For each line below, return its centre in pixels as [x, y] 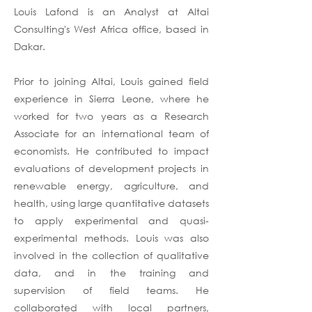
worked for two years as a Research [111, 116]
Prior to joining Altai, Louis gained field [111, 81]
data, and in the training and [111, 273]
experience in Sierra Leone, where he [111, 99]
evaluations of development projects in [111, 168]
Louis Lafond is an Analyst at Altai [111, 11]
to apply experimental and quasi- [111, 220]
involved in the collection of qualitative [111, 255]
